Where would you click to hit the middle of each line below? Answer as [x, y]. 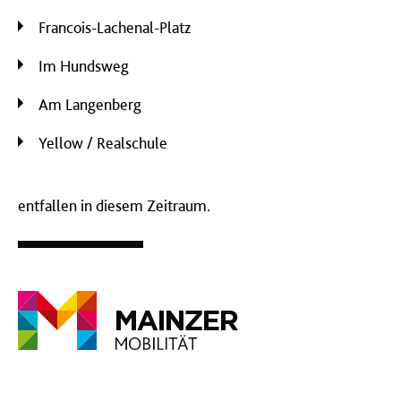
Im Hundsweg [84, 66]
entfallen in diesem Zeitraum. [114, 205]
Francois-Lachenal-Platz [115, 27]
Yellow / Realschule [103, 143]
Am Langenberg [90, 104]
